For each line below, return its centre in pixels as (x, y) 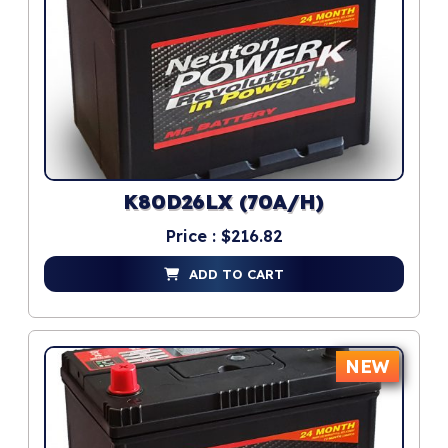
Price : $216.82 (224, 236)
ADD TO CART (236, 274)
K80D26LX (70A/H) (224, 204)
